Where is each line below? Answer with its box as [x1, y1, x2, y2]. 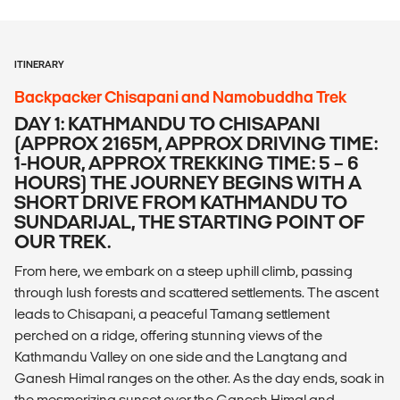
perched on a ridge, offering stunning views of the [14, 328, 322, 344]
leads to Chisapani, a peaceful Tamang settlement [14, 306, 329, 322]
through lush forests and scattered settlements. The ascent [14, 285, 379, 301]
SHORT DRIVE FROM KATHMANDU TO [14, 192, 347, 213]
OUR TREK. [14, 231, 111, 253]
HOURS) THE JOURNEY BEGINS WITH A [14, 172, 362, 194]
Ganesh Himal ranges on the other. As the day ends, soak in [14, 371, 385, 387]
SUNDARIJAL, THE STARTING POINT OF [14, 212, 365, 233]
